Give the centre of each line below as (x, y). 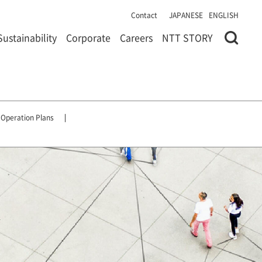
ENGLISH (224, 15)
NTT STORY (187, 37)
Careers (136, 37)
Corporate (88, 37)
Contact (144, 15)
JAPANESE (186, 15)
